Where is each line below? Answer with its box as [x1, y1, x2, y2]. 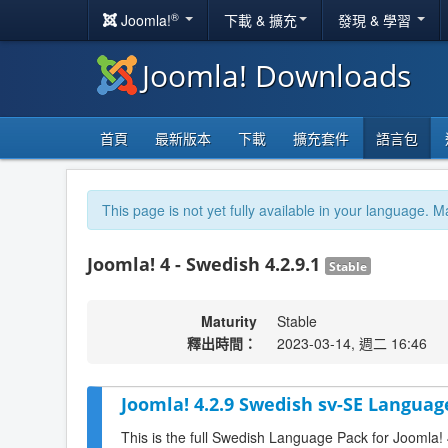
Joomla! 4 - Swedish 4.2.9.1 [87, 252, 325, 276]
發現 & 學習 [338, 10, 415, 30]
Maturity [201, 311, 257, 331]
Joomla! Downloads [142, 55, 411, 96]
